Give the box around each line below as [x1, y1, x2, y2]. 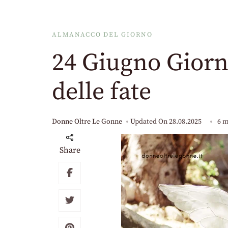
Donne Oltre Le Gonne [52, 117, 122, 127]
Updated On [130, 117, 169, 127]
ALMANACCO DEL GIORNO [52, 31, 153, 39]
